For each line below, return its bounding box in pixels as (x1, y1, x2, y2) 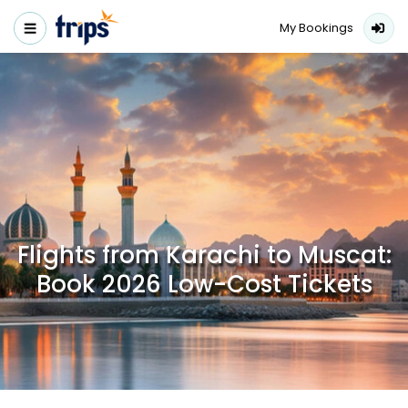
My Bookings (280, 19, 353, 37)
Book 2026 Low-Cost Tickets (36, 268, 372, 301)
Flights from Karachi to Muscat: (16, 239, 392, 271)
